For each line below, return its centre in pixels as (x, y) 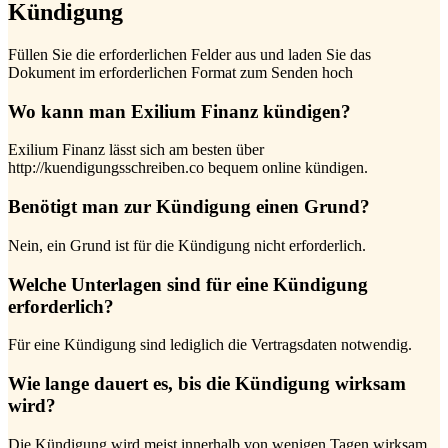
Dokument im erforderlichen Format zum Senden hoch (180, 72)
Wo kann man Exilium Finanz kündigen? (179, 111)
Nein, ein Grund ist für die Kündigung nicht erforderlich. (187, 245)
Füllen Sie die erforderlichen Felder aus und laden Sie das (189, 54)
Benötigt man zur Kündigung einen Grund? (189, 207)
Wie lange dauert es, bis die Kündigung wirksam (207, 384)
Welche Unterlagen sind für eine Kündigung (188, 284)
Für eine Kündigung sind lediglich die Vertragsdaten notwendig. (210, 345)
